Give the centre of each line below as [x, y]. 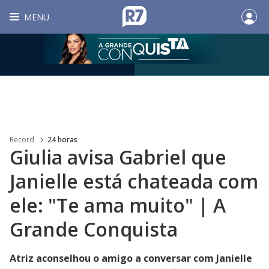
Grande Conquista [94, 229]
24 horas [62, 140]
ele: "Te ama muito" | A [118, 205]
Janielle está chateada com [134, 181]
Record [22, 140]
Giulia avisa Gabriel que [118, 157]
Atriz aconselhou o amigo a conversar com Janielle [131, 258]
